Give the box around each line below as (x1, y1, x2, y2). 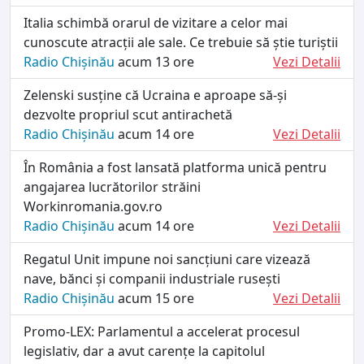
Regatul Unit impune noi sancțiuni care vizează (24, 249, 310, 268)
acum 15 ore (115, 288, 194, 307)
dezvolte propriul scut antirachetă (24, 105, 232, 123)
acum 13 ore (115, 52, 194, 71)
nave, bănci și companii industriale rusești (24, 269, 280, 288)
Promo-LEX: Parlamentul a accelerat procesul (24, 322, 300, 340)
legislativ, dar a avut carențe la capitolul (24, 341, 265, 360)
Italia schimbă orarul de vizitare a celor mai (24, 13, 288, 32)
